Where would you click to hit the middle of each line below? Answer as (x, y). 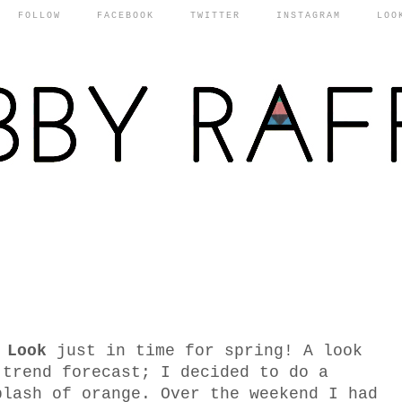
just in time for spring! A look (205, 351)
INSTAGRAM (309, 16)
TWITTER (215, 16)
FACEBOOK (126, 16)
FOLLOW (39, 16)
